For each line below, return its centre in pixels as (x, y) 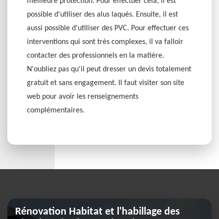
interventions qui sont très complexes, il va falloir (105, 42)
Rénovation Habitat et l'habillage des (98, 212)
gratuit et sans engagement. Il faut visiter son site (106, 83)
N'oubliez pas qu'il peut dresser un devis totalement (109, 69)
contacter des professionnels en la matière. (96, 56)
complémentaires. (56, 110)
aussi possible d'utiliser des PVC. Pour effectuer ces (108, 28)
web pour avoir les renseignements (83, 97)
